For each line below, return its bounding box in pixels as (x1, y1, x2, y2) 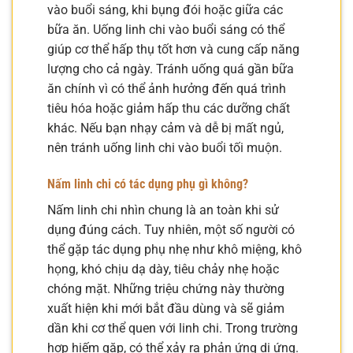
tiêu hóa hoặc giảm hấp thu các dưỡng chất (47, 101, 290, 117)
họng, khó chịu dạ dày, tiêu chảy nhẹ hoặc (47, 262, 279, 277)
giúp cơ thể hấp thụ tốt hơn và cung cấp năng (47, 42, 299, 58)
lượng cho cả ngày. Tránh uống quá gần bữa (47, 61, 294, 77)
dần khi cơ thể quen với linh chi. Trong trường (47, 321, 298, 336)
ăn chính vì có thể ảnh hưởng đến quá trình (47, 81, 286, 97)
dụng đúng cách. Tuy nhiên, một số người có (47, 222, 295, 238)
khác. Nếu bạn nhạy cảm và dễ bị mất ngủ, (47, 121, 284, 136)
